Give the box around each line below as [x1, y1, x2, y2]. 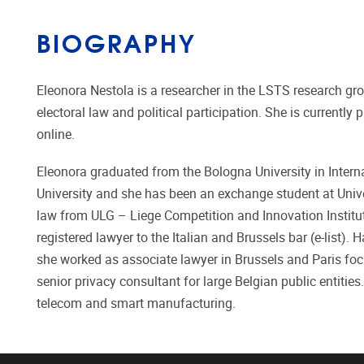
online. [37, 127, 81, 143]
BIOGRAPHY [37, 23, 197, 61]
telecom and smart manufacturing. [37, 296, 242, 312]
